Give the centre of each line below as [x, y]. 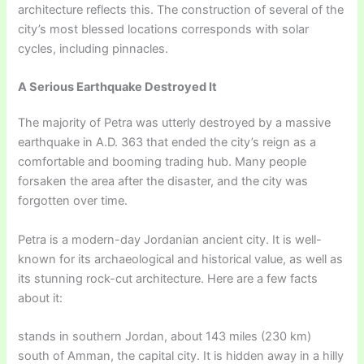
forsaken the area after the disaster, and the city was [163, 182]
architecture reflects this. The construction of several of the [181, 9]
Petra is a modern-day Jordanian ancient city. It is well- [170, 239]
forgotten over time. [73, 201]
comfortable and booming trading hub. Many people [162, 162]
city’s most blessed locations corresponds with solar [164, 29]
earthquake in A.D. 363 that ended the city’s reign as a [167, 143]
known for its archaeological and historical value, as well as [181, 259]
